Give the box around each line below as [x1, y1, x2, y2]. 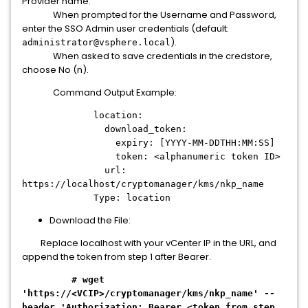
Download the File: [49, 214, 131, 227]
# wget [71, 274, 104, 285]
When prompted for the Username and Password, [22, 8, 276, 21]
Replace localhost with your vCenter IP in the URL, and [22, 236, 276, 250]
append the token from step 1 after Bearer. [22, 250, 211, 263]
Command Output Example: [22, 86, 177, 99]
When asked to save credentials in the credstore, [22, 49, 272, 63]
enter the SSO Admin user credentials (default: [22, 22, 229, 35]
